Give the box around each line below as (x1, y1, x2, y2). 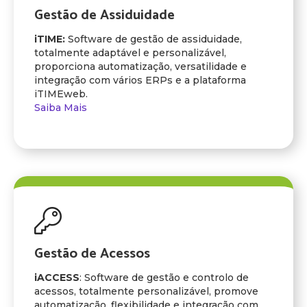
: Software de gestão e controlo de (79, 271, 249, 284)
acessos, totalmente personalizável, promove (34, 285, 258, 297)
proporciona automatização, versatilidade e (34, 60, 247, 73)
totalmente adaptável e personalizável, (34, 47, 226, 59)
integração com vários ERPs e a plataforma (34, 74, 246, 86)
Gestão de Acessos (34, 243, 150, 265)
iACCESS (34, 271, 79, 284)
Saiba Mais (34, 101, 87, 114)
